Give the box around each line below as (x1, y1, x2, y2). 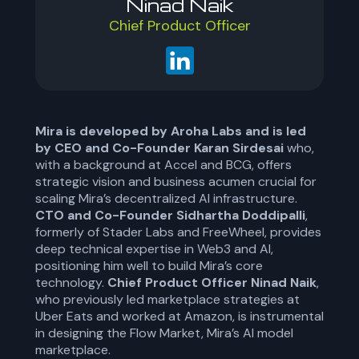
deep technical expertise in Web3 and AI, (35, 240, 273, 257)
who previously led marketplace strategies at (35, 291, 300, 308)
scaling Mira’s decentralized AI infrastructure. (35, 190, 297, 207)
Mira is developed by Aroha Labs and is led (35, 123, 306, 139)
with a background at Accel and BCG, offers (35, 156, 292, 173)
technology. (35, 274, 107, 291)
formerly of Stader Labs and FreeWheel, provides (35, 224, 321, 240)
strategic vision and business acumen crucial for (35, 173, 317, 190)
